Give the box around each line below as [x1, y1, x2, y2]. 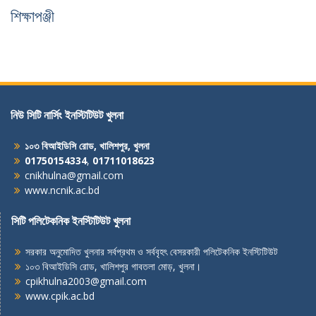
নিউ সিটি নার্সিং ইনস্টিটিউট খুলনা [11, 107, 123, 123]
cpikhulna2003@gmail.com [25, 274, 147, 288]
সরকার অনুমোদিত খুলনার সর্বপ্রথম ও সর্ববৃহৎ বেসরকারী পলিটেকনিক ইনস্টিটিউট [25, 245, 278, 258]
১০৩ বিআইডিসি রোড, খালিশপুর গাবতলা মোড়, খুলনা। [25, 260, 201, 273]
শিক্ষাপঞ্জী [11, 6, 54, 26]
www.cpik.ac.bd [25, 289, 95, 303]
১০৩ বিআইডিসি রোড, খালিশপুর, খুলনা [25, 139, 150, 152]
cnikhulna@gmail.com [25, 169, 123, 182]
